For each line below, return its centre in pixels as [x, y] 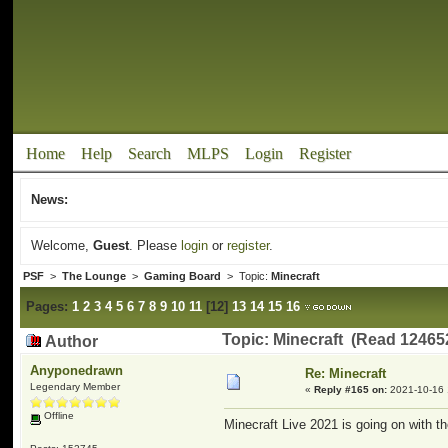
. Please [155, 245]
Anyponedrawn [77, 370]
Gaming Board [183, 276]
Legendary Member [75, 386]
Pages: [47, 306]
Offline [58, 415]
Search [150, 153]
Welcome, [62, 245]
